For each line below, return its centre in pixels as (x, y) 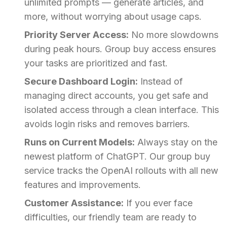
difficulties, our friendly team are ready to (110, 217)
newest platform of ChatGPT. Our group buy (117, 156)
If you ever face (158, 203)
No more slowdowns (174, 34)
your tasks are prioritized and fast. (96, 63)
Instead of (160, 81)
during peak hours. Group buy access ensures (120, 49)
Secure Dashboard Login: (81, 81)
